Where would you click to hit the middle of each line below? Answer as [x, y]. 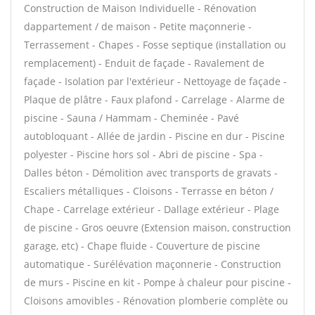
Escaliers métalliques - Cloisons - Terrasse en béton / [149, 191]
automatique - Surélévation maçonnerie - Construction [153, 264]
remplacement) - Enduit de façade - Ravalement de [144, 63]
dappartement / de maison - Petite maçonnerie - [138, 26]
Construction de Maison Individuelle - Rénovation [140, 8]
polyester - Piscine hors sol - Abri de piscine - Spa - [143, 154]
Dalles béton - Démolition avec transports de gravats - [151, 173]
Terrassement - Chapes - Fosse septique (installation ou [155, 45]
